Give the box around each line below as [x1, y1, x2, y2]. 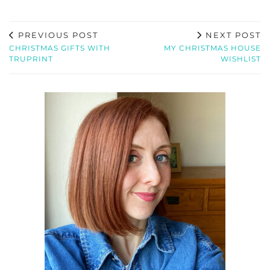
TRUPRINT [9, 54, 53, 63]
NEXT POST [202, 30, 261, 40]
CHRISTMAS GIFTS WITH [9, 43, 110, 52]
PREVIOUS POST [15, 30, 98, 40]
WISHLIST [221, 54, 261, 63]
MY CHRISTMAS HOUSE [164, 43, 261, 52]
